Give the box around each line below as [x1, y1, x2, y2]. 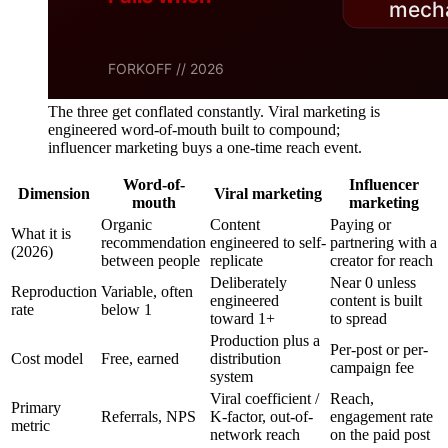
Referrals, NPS [101, 407, 196, 425]
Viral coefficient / [210, 389, 319, 407]
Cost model [11, 349, 83, 367]
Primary [11, 398, 61, 416]
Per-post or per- [330, 340, 428, 358]
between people [101, 251, 200, 269]
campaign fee [330, 358, 414, 376]
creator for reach [330, 251, 433, 269]
